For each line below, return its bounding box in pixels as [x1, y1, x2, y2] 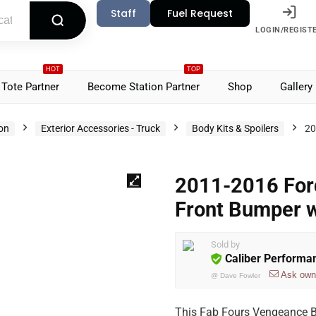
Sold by [211, 239, 240, 250]
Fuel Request [167, 6, 233, 20]
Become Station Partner [87, 80, 200, 93]
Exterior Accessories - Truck [41, 123, 160, 134]
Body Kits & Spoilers [192, 123, 279, 134]
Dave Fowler [220, 272, 260, 279]
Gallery [280, 80, 312, 93]
